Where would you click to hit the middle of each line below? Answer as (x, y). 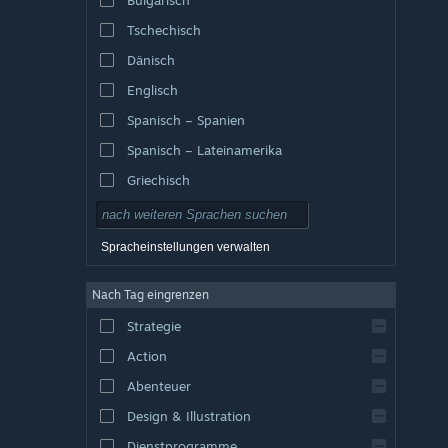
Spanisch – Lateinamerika (204, 149)
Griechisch (158, 179)
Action (146, 355)
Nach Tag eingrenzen (150, 294)
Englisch (152, 89)
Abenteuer (158, 385)
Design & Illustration (188, 415)
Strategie (153, 325)
